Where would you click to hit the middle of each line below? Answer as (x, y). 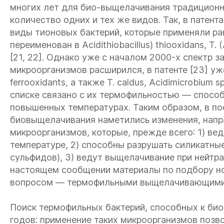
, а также (86, 82)
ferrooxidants (38, 82)
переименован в (46, 45)
